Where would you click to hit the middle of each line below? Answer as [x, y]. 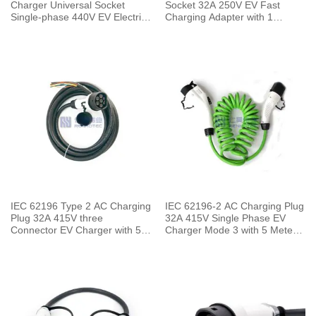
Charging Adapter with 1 [219, 18]
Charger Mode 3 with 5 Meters [233, 230]
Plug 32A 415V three [56, 218]
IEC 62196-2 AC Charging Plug [234, 206]
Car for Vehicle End [53, 30]
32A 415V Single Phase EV [225, 218]
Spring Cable [194, 242]
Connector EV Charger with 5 [75, 230]
